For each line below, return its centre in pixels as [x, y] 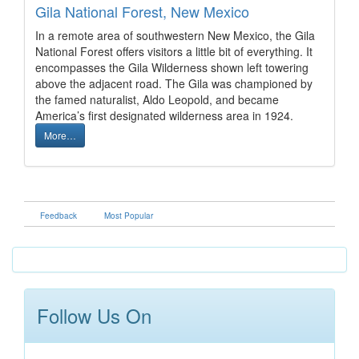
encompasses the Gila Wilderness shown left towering [172, 67]
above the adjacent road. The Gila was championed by [174, 83]
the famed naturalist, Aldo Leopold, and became [157, 99]
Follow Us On [94, 315]
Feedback [58, 216]
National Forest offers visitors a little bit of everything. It [174, 51]
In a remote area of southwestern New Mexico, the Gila [175, 35]
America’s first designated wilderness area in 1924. [164, 115]
